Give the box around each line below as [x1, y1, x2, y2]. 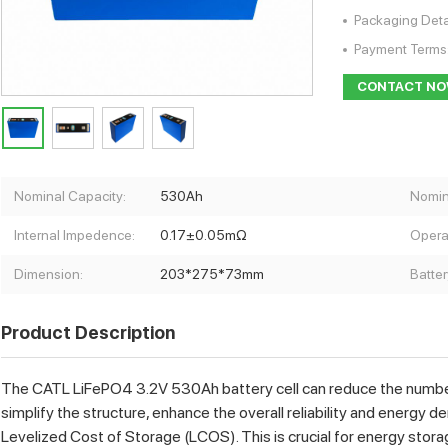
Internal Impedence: [14, 226, 135, 243]
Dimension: [14, 265, 83, 282]
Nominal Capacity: [14, 187, 126, 204]
